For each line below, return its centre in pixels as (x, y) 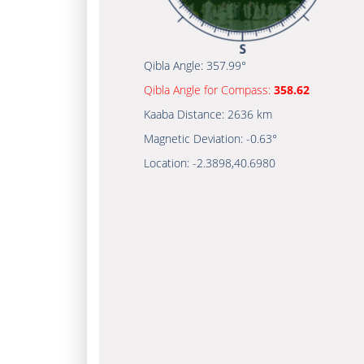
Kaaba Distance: (186, 114)
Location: (168, 163)
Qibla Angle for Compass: (209, 90)
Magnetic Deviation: (195, 139)
